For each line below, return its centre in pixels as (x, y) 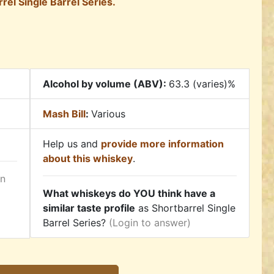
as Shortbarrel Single (185, 208)
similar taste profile (89, 208)
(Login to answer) (150, 223)
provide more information (162, 144)
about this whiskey (88, 159)
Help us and (72, 144)
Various (108, 114)
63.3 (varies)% (202, 84)
